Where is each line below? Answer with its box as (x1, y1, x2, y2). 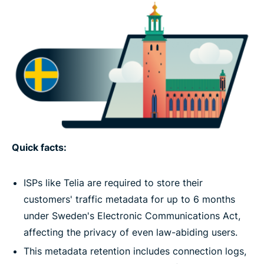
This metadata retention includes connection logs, (24, 245, 246, 257)
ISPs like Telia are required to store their (24, 176, 203, 189)
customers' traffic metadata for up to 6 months (24, 193, 235, 205)
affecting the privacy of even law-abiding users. (24, 226, 237, 238)
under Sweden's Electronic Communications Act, (24, 209, 240, 222)
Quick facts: (12, 141, 67, 153)
